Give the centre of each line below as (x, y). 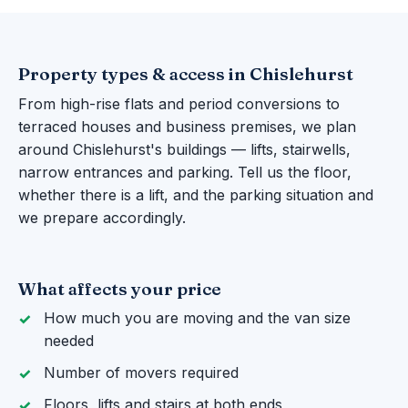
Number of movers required (141, 373)
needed (69, 341)
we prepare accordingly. (102, 217)
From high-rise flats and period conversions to (179, 103)
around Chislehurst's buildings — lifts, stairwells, (184, 149)
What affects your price (120, 288)
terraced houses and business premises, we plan (187, 126)
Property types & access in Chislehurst (186, 74)
